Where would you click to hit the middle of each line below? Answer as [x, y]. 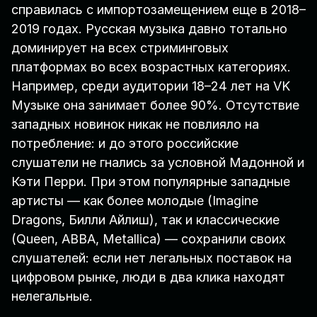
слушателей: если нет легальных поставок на [151, 258]
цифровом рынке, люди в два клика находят [148, 277]
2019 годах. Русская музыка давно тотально [149, 29]
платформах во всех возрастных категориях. [151, 67]
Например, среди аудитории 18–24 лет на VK [151, 86]
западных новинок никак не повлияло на [135, 125]
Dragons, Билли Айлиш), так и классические [145, 220]
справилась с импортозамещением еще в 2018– [158, 10]
